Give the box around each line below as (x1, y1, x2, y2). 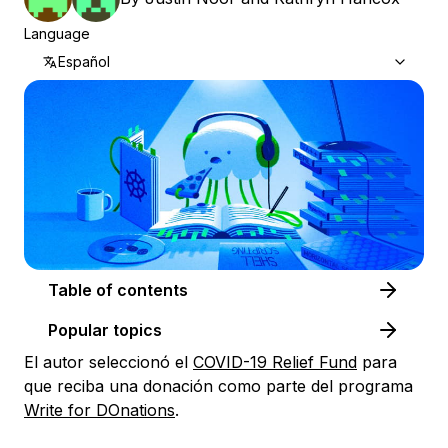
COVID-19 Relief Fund (193, 352, 357, 373)
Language (24, 25, 90, 42)
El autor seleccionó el (24, 352, 193, 373)
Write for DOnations (24, 400, 175, 421)
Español (58, 53, 110, 70)
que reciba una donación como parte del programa (24, 376, 413, 397)
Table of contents (117, 280, 188, 301)
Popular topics (48, 320, 162, 341)
